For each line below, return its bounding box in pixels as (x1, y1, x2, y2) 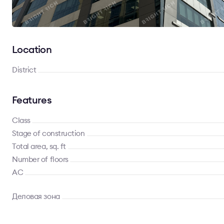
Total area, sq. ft (12, 141, 66, 151)
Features (12, 93, 52, 106)
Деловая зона (12, 191, 60, 201)
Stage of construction (12, 128, 85, 138)
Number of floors (12, 154, 68, 164)
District (12, 65, 36, 74)
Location (12, 43, 52, 55)
